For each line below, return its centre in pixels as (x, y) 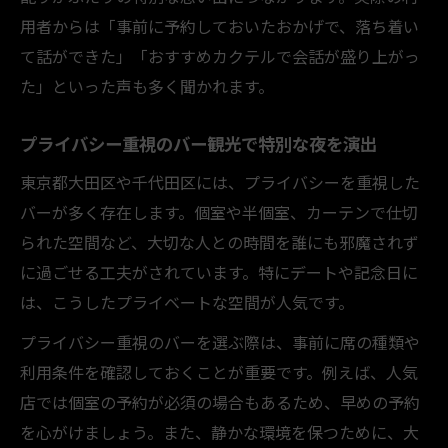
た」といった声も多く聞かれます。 (147, 85)
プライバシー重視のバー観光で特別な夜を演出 (198, 143)
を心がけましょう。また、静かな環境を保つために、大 (219, 431)
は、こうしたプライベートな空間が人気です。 (187, 301)
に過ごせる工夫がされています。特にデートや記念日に (219, 271)
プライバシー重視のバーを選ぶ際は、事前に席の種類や (220, 341)
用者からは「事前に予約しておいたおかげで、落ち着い (219, 25)
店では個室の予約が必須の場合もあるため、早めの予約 (220, 401)
